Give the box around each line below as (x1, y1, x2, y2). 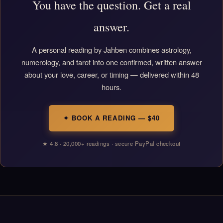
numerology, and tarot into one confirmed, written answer (21, 56, 202, 67)
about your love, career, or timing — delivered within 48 (24, 69, 199, 80)
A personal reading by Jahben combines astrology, (31, 44, 192, 55)
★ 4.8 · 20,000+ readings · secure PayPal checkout (42, 139, 181, 148)
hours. (102, 81, 121, 92)
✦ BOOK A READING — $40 (63, 113, 160, 123)
